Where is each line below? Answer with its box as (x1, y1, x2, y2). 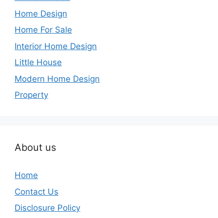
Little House (15, 57, 62, 67)
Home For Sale (15, 25, 72, 35)
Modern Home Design (15, 73, 100, 84)
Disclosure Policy (15, 203, 80, 213)
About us (15, 142, 56, 153)
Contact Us (15, 186, 58, 197)
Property (15, 90, 48, 100)
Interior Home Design (15, 41, 97, 51)
